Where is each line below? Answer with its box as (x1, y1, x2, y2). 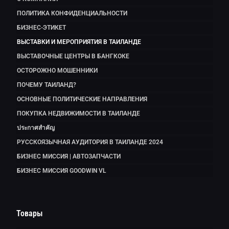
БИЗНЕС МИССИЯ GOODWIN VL (17, 167, 106, 175)
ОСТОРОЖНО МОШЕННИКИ (17, 67, 98, 75)
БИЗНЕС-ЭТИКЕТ (17, 24, 66, 32)
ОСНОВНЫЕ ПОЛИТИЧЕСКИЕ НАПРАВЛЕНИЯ (17, 96, 147, 103)
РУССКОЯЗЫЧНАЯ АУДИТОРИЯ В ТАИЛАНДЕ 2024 (17, 139, 163, 146)
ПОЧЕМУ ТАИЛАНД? (17, 81, 76, 89)
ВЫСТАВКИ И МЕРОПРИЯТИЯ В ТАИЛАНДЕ (17, 38, 141, 46)
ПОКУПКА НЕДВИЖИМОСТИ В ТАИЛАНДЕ (17, 110, 140, 118)
